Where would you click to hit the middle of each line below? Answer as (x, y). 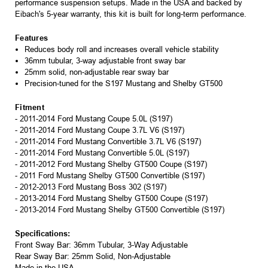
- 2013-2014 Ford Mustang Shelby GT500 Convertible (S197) (120, 210)
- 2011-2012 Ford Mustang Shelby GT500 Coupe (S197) (111, 165)
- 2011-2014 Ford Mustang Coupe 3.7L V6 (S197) (100, 130)
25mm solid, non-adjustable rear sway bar (97, 72)
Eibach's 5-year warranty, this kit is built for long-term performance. (131, 14)
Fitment (30, 108)
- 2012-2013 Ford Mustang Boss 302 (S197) (91, 187)
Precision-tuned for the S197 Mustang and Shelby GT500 (124, 84)
